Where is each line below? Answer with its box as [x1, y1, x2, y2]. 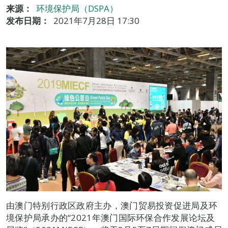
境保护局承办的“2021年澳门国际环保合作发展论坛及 [6, 211, 215, 223]
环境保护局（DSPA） [36, 3, 118, 14]
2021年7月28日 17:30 [53, 15, 139, 26]
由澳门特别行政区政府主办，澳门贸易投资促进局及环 [6, 199, 218, 211]
